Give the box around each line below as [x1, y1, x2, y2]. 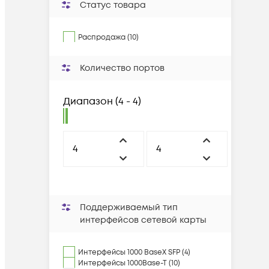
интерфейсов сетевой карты [80, 214, 207, 226]
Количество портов [80, 62, 165, 74]
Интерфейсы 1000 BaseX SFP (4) [78, 247, 190, 258]
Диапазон [63, 95, 113, 108]
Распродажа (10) [78, 32, 139, 43]
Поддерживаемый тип [80, 202, 178, 213]
